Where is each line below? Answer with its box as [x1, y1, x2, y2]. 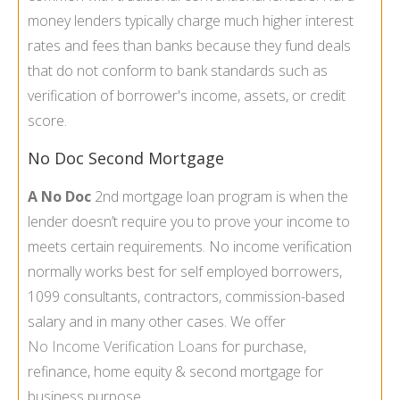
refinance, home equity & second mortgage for [28, 362, 323, 382]
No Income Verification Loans [28, 337, 218, 357]
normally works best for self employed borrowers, [28, 262, 342, 282]
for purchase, [218, 337, 306, 357]
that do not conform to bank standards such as [28, 61, 328, 81]
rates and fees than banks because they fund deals [28, 36, 351, 56]
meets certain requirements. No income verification [28, 237, 352, 257]
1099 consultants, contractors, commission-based [28, 287, 345, 307]
